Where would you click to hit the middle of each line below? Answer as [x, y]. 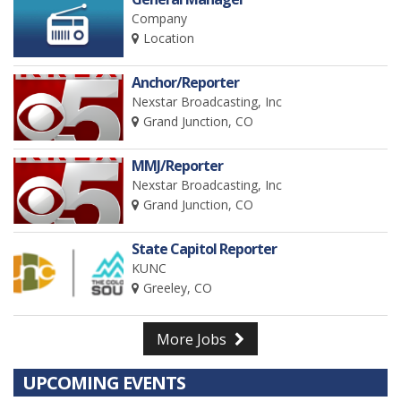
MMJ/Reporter [178, 166]
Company [160, 18]
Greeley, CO [178, 288]
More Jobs [193, 339]
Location [169, 38]
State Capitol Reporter [205, 249]
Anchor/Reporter [186, 82]
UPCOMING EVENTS [104, 383]
